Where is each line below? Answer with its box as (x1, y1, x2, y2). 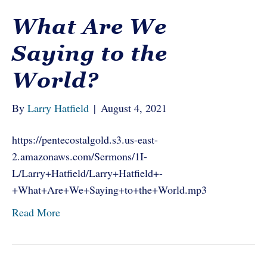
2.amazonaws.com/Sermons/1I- (12, 149, 147, 163)
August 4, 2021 (101, 101, 167, 115)
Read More (12, 205, 60, 219)
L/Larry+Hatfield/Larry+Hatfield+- (12, 166, 163, 180)
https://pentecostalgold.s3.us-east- (12, 132, 158, 147)
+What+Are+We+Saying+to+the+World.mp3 (12, 182, 207, 197)
